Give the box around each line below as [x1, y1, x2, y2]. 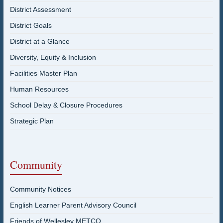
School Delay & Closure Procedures [9, 101, 122, 109]
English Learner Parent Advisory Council [9, 201, 136, 209]
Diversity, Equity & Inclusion [9, 53, 96, 61]
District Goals [9, 21, 52, 29]
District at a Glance [9, 37, 70, 45]
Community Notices [9, 185, 71, 193]
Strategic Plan [9, 116, 54, 125]
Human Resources [9, 85, 69, 93]
